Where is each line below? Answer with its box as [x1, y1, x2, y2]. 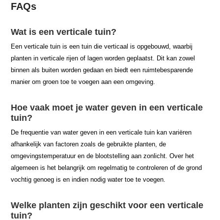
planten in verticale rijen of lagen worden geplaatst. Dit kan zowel [11, 54, 195, 62]
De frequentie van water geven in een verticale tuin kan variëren [11, 128, 192, 136]
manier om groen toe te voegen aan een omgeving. [11, 78, 156, 85]
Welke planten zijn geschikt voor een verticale [11, 200, 204, 210]
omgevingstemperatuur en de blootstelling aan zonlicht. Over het [11, 152, 194, 160]
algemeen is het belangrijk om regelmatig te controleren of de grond [11, 164, 202, 171]
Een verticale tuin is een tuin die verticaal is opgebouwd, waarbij [11, 42, 193, 50]
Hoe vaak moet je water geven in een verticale [11, 102, 203, 112]
